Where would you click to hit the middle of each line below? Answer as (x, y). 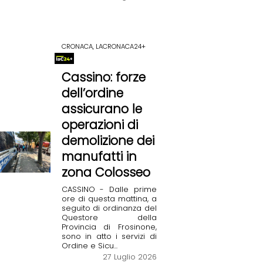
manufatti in (99, 156)
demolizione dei (108, 140)
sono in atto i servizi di (109, 236)
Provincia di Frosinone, (109, 227)
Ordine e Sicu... (89, 245)
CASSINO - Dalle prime (109, 189)
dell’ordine (92, 93)
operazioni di (100, 124)
